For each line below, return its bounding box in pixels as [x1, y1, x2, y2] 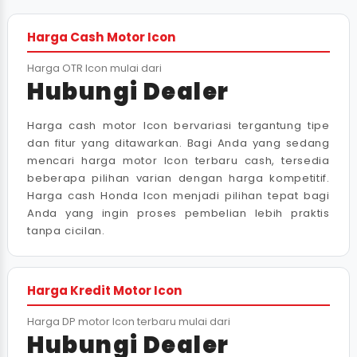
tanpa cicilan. [27, 223, 105, 239]
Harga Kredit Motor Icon [27, 282, 183, 300]
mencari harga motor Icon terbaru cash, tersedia [27, 153, 330, 169]
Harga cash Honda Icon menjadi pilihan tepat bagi [27, 188, 330, 204]
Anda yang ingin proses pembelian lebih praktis [27, 206, 330, 222]
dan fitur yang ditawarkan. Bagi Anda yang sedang [27, 135, 330, 151]
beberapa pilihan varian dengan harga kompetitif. [27, 171, 330, 186]
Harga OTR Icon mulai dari [27, 61, 163, 76]
